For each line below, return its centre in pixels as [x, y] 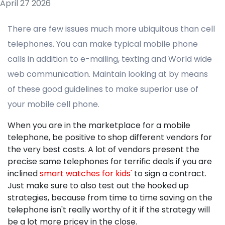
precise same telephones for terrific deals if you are [110, 161]
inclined [24, 174]
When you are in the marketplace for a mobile [99, 125]
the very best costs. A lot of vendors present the [103, 149]
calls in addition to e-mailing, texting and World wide [110, 59]
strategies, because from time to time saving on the [110, 198]
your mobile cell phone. [53, 104]
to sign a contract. [169, 174]
